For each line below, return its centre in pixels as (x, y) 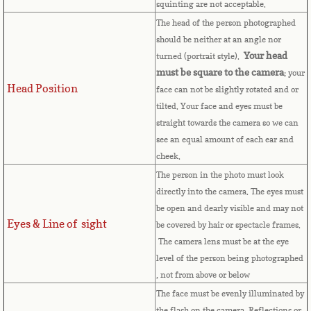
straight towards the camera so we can (227, 123)
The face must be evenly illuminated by (230, 294)
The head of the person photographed (226, 23)
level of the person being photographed (230, 258)
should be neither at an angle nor (219, 40)
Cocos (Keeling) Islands (113, 268)
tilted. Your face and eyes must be (219, 106)
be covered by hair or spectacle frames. (228, 225)
